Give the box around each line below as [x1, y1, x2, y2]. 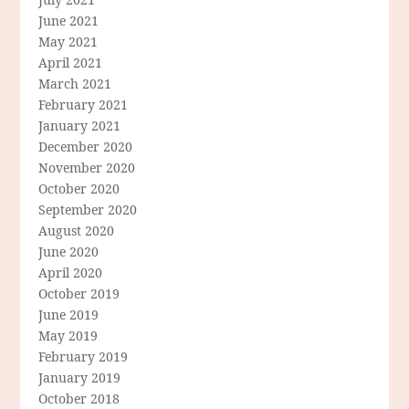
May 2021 [38, 33, 99, 51]
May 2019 [38, 327, 99, 345]
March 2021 [38, 75, 112, 93]
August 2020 [38, 222, 115, 240]
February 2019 [38, 348, 129, 366]
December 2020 [38, 138, 133, 156]
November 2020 [38, 159, 136, 177]
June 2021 [38, 12, 100, 30]
